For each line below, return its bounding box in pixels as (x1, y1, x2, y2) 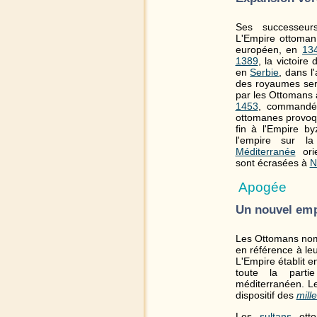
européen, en (235, 44, 303, 56)
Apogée (238, 179, 287, 195)
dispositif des (235, 289, 296, 301)
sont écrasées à (235, 157, 310, 169)
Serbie (250, 67, 279, 79)
